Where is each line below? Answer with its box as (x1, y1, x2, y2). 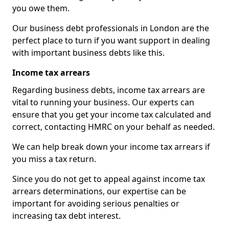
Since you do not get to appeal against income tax (12, 173, 205, 185)
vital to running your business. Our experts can (12, 97, 194, 108)
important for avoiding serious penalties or (12, 198, 179, 209)
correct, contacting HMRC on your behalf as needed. (12, 121, 215, 132)
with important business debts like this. (12, 47, 165, 58)
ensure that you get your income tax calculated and (12, 109, 211, 120)
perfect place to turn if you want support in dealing (12, 35, 210, 46)
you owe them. (12, 3, 70, 14)
